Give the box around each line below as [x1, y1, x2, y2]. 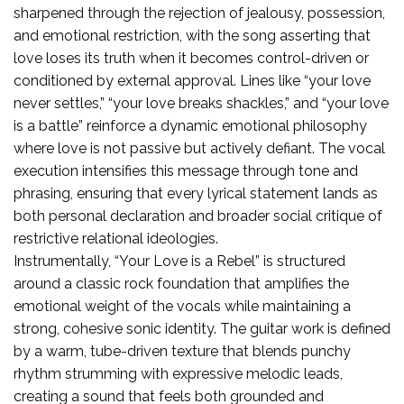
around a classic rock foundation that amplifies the [14, 274, 349, 292]
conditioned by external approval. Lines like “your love [14, 71, 371, 89]
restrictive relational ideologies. [14, 229, 218, 247]
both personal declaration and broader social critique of [14, 207, 382, 225]
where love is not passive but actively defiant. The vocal [14, 139, 385, 157]
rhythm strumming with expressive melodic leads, [14, 364, 343, 382]
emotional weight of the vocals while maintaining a [14, 297, 351, 315]
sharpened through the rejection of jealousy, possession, [14, 4, 385, 22]
